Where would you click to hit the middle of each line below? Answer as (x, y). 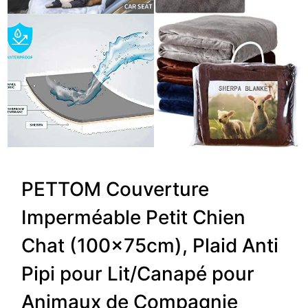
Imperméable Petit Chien (134, 218)
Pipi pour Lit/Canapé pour (138, 274)
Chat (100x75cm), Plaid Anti (150, 246)
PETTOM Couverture (115, 189)
